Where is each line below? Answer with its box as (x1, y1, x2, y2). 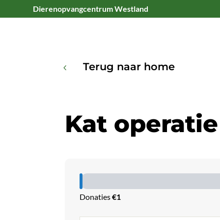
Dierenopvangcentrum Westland (33, 4, 149, 13)
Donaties (80, 192, 112, 201)
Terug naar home (83, 60, 175, 73)
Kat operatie (65, 110, 218, 138)
